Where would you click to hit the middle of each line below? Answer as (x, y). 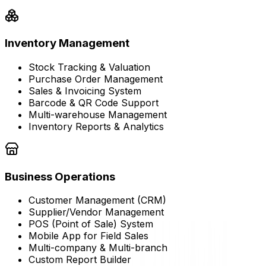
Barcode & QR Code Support (94, 102)
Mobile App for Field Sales (88, 236)
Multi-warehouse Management (98, 114)
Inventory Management (67, 43)
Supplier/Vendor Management (96, 212)
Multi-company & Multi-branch (98, 248)
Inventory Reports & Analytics (96, 126)
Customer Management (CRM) (97, 200)
